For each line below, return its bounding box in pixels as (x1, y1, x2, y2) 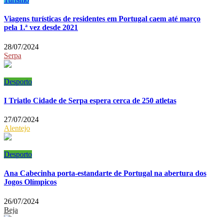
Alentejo (4, 124, 30, 133)
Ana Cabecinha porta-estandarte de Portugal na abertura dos (4, 169, 206, 178)
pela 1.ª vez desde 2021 (4, 23, 78, 32)
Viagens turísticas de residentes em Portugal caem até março (4, 15, 201, 23)
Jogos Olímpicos (4, 178, 57, 186)
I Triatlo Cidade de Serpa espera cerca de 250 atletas (4, 96, 176, 105)
